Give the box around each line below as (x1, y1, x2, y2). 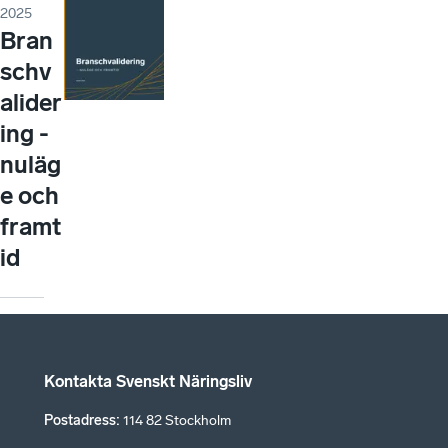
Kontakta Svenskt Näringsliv (44, 372, 252, 391)
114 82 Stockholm (123, 412, 231, 429)
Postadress (44, 412, 116, 429)
